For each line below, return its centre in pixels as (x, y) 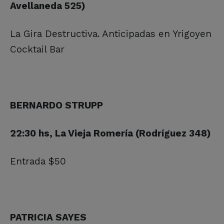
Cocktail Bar (37, 49)
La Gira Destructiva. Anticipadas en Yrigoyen (111, 33)
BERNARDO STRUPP (56, 105)
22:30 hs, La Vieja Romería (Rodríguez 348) (110, 133)
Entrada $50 (38, 161)
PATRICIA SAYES (48, 217)
